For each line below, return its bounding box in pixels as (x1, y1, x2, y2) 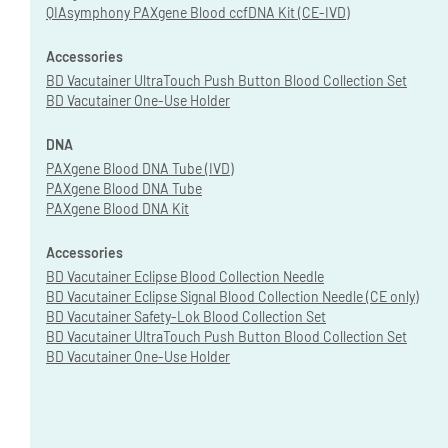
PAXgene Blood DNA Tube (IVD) (46, 159, 234, 177)
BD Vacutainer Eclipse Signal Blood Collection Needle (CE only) (46, 287, 419, 305)
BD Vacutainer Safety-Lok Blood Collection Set (46, 307, 326, 325)
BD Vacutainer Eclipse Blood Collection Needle (46, 267, 324, 285)
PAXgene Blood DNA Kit (46, 199, 189, 217)
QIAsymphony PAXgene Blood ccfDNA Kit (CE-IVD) (46, 3, 350, 21)
